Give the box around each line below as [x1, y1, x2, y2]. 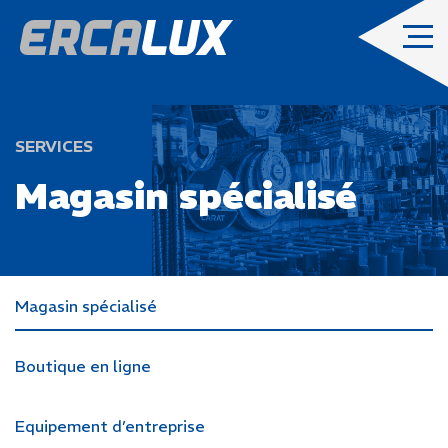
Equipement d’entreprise [15, 416, 205, 436]
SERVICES [15, 136, 93, 156]
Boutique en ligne [15, 356, 151, 376]
